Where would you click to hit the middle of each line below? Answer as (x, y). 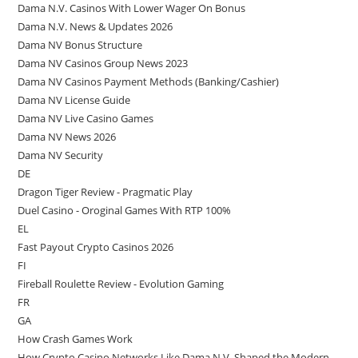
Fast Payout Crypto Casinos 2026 (96, 247)
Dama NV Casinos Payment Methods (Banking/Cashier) (149, 82)
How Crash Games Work (76, 339)
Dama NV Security (61, 155)
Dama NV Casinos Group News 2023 (103, 63)
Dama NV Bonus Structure (80, 45)
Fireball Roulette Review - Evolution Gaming (121, 284)
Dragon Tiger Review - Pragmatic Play (105, 192)
